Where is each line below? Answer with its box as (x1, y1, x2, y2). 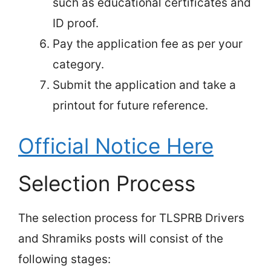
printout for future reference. (53, 98, 208, 113)
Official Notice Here (18, 133, 214, 159)
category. (53, 57, 104, 71)
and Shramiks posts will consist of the (18, 232, 223, 246)
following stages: (18, 252, 111, 267)
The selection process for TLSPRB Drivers (18, 211, 244, 226)
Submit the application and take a (53, 77, 236, 92)
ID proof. (53, 16, 99, 30)
